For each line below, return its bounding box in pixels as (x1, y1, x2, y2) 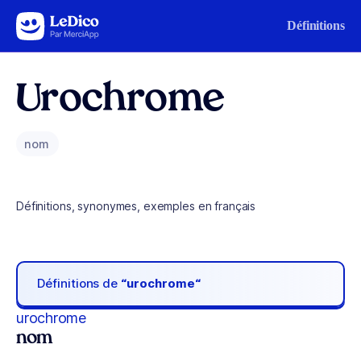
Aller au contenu (19, 15, 103, 29)
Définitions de (37, 276, 122, 292)
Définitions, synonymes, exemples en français (16, 199, 256, 213)
